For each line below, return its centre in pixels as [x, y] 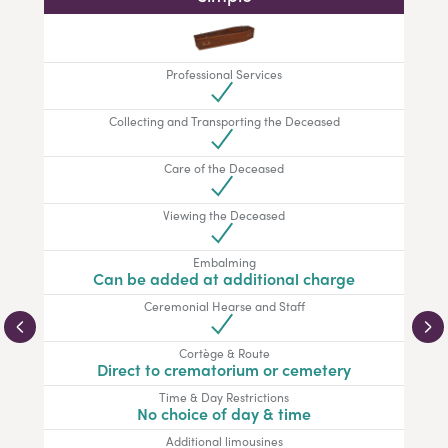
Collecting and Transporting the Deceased [224, 121]
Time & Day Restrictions [224, 397]
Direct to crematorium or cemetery [224, 370]
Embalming [224, 262]
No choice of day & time [224, 414]
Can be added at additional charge [224, 279]
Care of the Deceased [224, 168]
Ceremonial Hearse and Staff [224, 306]
